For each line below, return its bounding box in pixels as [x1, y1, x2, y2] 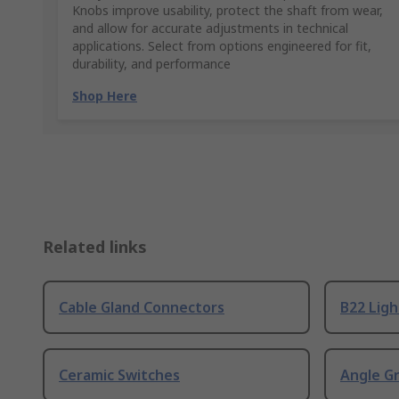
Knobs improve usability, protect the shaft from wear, [72, 2, 383, 20]
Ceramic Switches [59, 365, 180, 386]
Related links [43, 236, 147, 258]
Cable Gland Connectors [59, 297, 224, 318]
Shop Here [72, 87, 137, 105]
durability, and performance [72, 55, 231, 73]
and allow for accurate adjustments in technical [72, 20, 348, 37]
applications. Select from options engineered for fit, [72, 37, 371, 55]
